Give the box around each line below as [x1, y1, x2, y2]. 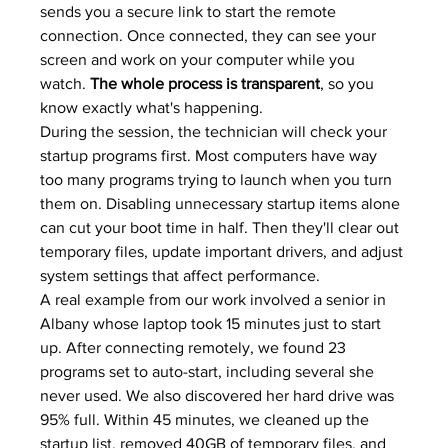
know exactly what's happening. [40, 99, 264, 116]
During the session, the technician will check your [40, 123, 392, 140]
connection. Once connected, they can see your [40, 27, 381, 44]
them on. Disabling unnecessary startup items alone [40, 195, 405, 212]
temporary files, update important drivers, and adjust [40, 243, 408, 260]
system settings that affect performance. [40, 267, 321, 284]
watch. [40, 75, 91, 92]
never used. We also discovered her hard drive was [40, 387, 399, 404]
